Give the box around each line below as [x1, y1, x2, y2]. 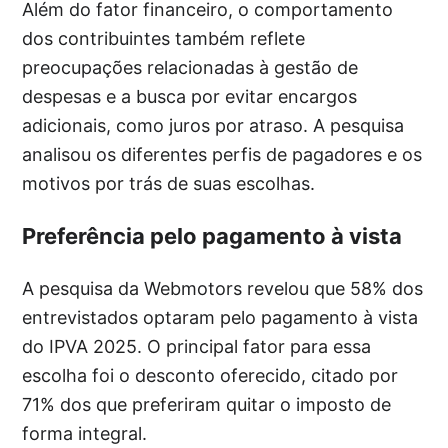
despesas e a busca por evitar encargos [22, 86, 358, 108]
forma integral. [22, 423, 148, 445]
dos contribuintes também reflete [22, 28, 306, 50]
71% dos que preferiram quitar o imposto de [22, 394, 392, 416]
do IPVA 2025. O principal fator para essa [22, 336, 372, 358]
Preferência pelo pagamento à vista [22, 223, 403, 250]
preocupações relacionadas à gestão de [22, 57, 359, 79]
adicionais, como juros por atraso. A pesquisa [22, 115, 405, 137]
